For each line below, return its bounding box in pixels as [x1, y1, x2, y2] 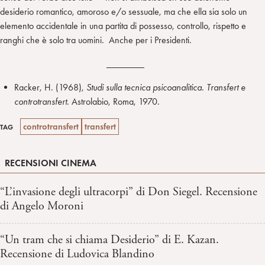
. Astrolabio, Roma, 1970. [67, 96, 160, 108]
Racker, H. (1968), [14, 82, 86, 93]
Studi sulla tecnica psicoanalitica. [86, 82, 206, 93]
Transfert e [206, 82, 245, 93]
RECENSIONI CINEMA [5, 157, 96, 169]
